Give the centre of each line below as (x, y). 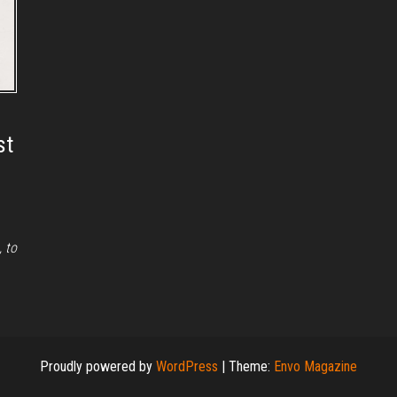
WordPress (187, 367)
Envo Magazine (315, 367)
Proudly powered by (98, 367)
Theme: (251, 367)
